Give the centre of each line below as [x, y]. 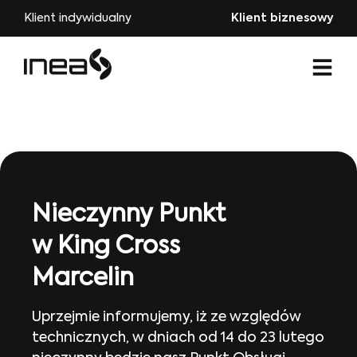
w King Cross [106, 247]
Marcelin [83, 279]
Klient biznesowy [282, 18]
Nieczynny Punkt [129, 215]
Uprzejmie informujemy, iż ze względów [167, 317]
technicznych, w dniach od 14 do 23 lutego [178, 338]
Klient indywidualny [78, 18]
